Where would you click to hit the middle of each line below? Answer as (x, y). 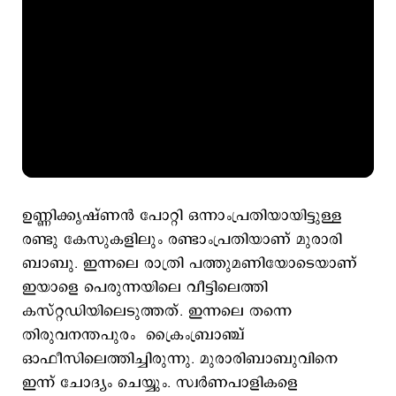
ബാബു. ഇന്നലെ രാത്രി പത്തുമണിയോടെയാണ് (190, 263)
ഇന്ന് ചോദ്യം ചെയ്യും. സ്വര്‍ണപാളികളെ (160, 383)
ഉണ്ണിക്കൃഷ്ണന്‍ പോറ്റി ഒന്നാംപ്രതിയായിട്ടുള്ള (182, 216)
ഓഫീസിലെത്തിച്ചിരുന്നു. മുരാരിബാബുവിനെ (180, 359)
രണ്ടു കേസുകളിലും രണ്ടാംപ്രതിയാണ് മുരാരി (182, 240)
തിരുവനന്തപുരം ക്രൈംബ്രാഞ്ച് (133, 335)
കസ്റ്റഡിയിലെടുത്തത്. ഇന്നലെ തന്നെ (157, 311)
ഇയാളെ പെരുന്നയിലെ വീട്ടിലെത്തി (145, 287)
